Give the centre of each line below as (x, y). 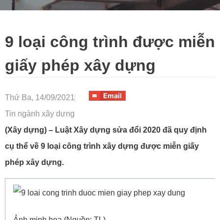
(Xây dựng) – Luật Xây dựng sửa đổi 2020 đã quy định (106, 130)
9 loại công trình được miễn (110, 42)
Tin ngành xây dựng (40, 114)
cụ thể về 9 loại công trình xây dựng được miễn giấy (102, 146)
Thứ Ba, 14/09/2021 (40, 97)
